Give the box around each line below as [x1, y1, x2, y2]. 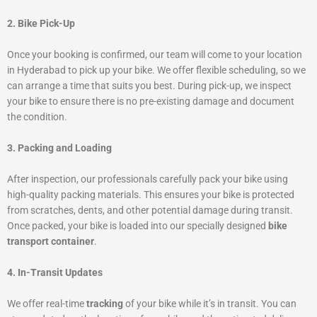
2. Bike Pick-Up [7, 18, 75, 30]
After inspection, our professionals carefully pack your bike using [7, 173, 288, 185]
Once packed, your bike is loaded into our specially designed [7, 220, 268, 231]
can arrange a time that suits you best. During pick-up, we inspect [7, 80, 292, 92]
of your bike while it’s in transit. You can [123, 297, 296, 309]
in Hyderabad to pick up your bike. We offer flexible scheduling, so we [7, 64, 306, 76]
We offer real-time [7, 297, 86, 309]
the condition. [7, 111, 67, 123]
